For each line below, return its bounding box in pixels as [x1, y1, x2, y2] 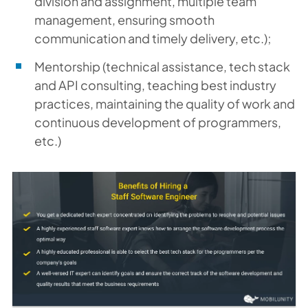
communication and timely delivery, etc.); [34, 30, 272, 46]
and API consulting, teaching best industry [34, 77, 276, 93]
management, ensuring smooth [34, 12, 214, 27]
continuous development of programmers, [34, 114, 281, 130]
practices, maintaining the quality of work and [34, 96, 295, 111]
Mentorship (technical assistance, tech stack [34, 58, 290, 74]
